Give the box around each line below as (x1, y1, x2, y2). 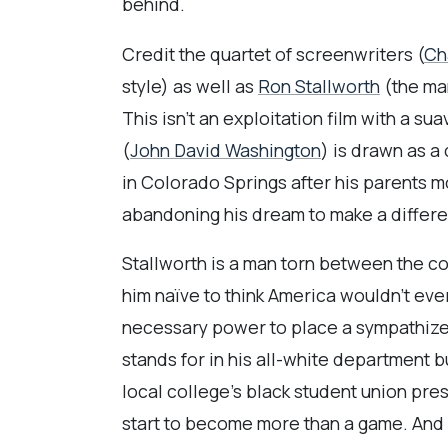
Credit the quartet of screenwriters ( (122, 41, 424, 66)
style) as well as (122, 73, 258, 98)
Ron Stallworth (258, 73, 380, 98)
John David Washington (130, 137, 321, 162)
